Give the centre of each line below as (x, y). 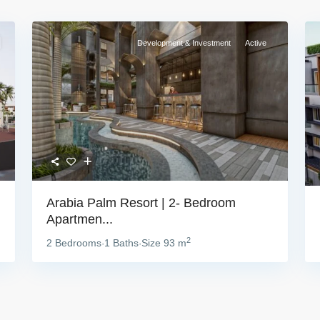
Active (255, 42)
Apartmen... (80, 219)
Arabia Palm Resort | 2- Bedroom (141, 203)
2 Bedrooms (74, 243)
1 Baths (122, 243)
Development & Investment (184, 42)
